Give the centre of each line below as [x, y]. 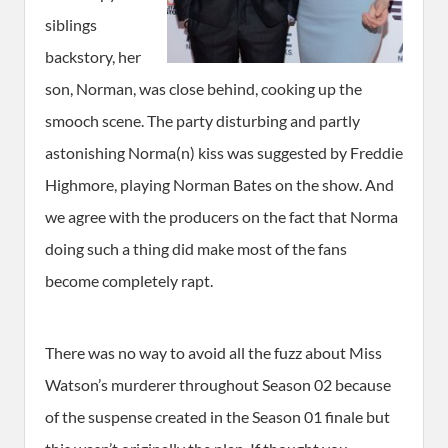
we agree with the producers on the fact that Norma [221, 216]
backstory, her [93, 56]
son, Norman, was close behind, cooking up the [203, 88]
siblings [71, 24]
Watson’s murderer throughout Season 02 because [218, 384]
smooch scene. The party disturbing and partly [202, 120]
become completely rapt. [129, 280]
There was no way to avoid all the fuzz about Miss [213, 352]
